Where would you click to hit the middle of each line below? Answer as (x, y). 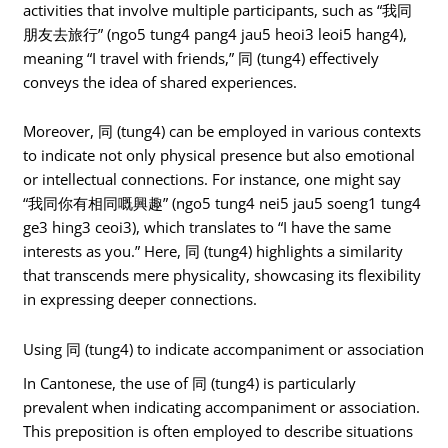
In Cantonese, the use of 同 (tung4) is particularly (190, 383)
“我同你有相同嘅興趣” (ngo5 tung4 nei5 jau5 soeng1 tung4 (222, 203)
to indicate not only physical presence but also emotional (219, 155)
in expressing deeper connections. (140, 299)
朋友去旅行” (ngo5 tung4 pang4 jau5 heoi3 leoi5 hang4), (215, 33)
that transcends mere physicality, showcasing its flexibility (222, 275)
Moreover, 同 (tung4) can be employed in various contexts (222, 131)
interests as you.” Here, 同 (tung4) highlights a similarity (213, 251)
